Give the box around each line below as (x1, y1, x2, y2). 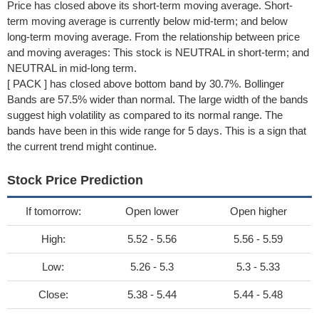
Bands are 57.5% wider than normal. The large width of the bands (7, 93, 308, 105)
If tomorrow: (25, 205, 81, 217)
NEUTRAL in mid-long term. (7, 62, 137, 74)
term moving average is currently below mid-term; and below (7, 15, 288, 27)
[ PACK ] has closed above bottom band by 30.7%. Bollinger (7, 78, 284, 90)
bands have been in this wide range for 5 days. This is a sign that (7, 125, 306, 137)
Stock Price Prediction (7, 173, 143, 187)
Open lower (125, 205, 179, 217)
